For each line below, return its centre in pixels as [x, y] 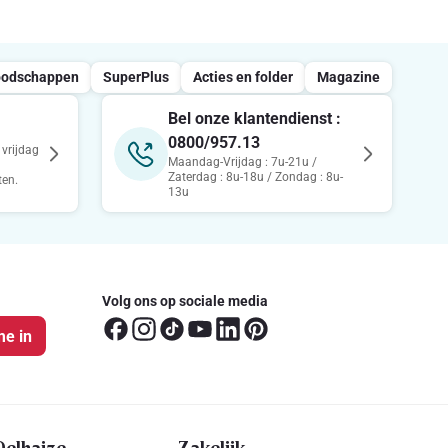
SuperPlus [136, 76]
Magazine [348, 76]
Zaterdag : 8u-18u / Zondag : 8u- [255, 177]
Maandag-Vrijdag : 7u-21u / [242, 162]
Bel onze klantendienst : [254, 118]
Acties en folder [243, 76]
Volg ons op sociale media [184, 300]
